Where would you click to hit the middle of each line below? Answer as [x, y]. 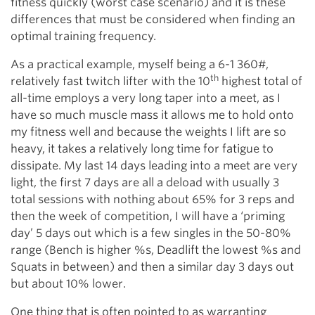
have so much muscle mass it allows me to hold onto [152, 115]
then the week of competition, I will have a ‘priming [148, 217]
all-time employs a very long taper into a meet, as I [146, 98]
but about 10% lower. [68, 284]
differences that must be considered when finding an [153, 20]
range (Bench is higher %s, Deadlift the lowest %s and [156, 250]
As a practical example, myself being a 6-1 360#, [140, 65]
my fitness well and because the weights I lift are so [148, 132]
